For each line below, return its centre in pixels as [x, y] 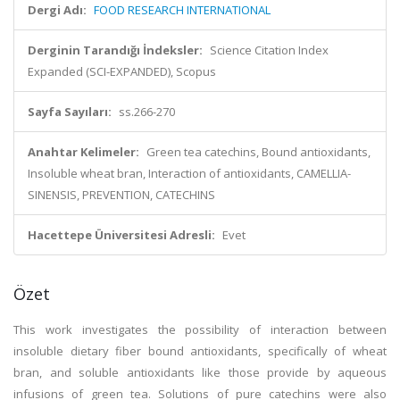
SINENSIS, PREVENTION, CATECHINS [121, 195]
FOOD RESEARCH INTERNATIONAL [182, 10]
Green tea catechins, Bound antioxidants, [258, 152]
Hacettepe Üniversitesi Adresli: [121, 235]
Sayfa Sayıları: [70, 112]
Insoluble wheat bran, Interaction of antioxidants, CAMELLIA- [189, 173]
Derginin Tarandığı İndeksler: [115, 50]
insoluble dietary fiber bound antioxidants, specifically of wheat [200, 351]
